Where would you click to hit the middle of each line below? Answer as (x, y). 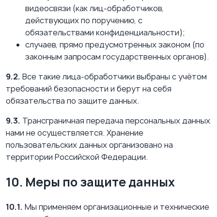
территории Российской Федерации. (77, 157)
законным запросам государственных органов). (117, 57)
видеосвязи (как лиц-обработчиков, (94, 8)
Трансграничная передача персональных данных (115, 121)
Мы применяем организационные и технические (116, 207)
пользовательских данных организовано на (89, 145)
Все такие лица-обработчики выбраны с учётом (114, 77)
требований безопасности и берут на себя (89, 89)
